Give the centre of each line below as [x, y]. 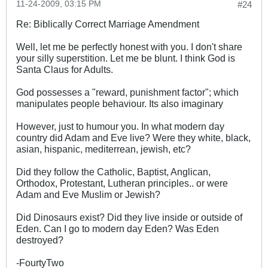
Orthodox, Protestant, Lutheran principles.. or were [122, 183]
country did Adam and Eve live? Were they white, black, [133, 138]
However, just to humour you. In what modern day [120, 127]
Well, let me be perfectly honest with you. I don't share [129, 47]
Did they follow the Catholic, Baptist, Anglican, [113, 172]
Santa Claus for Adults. [65, 70]
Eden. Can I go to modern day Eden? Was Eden [118, 229]
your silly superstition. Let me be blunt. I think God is [126, 58]
